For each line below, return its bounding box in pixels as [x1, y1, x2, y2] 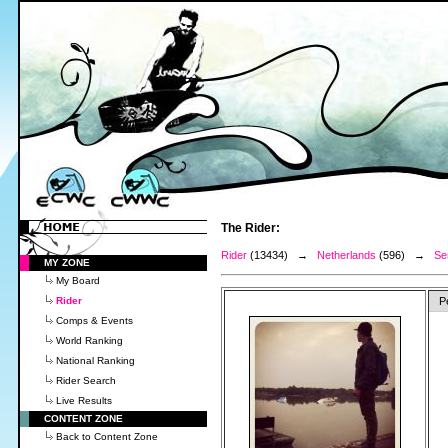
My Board [56, 275, 100, 286]
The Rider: [221, 221, 280, 235]
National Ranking [56, 355, 135, 366]
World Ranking [56, 335, 123, 346]
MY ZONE [44, 257, 90, 268]
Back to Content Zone [56, 431, 158, 442]
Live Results [56, 395, 112, 406]
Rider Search [56, 375, 116, 386]
